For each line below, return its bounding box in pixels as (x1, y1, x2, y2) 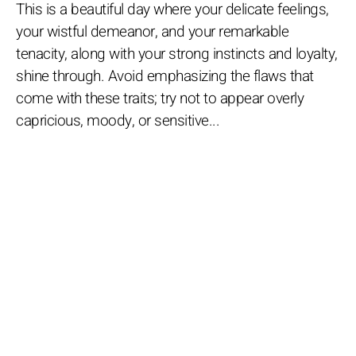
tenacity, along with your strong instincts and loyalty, (16, 42, 338, 65)
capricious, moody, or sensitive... (16, 109, 219, 132)
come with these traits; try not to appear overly (16, 87, 304, 110)
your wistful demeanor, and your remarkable (16, 20, 288, 43)
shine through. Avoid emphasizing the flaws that (16, 64, 314, 87)
